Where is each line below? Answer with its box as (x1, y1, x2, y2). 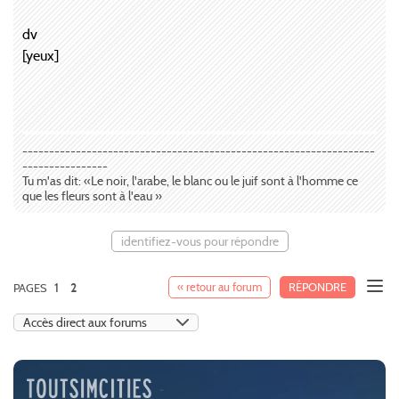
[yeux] (22, 46, 59, 64)
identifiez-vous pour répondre (120, 232, 279, 249)
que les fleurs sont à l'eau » (22, 187, 162, 204)
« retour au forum (177, 279, 262, 295)
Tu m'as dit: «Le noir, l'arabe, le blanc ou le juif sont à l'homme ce (22, 172, 358, 189)
